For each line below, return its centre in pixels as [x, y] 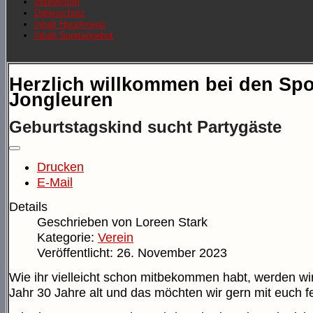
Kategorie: [67, 238]
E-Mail [55, 183]
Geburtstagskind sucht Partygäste [145, 128]
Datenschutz [60, 13]
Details [28, 207]
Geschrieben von [86, 223]
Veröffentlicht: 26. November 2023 [132, 253]
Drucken [60, 167]
